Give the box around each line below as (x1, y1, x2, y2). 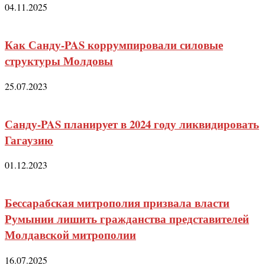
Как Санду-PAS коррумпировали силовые (5, 37, 223, 53)
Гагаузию (5, 131, 53, 148)
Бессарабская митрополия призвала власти (5, 195, 230, 211)
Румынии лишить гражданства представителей (5, 211, 249, 227)
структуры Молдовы (5, 53, 113, 69)
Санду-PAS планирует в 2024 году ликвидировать (5, 115, 259, 132)
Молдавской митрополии (5, 227, 136, 243)
